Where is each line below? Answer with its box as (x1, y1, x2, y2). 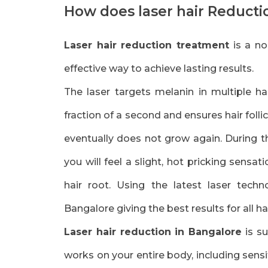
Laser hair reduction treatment (64, 39, 230, 51)
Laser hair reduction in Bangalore (64, 226, 242, 237)
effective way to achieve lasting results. (64, 63, 254, 74)
